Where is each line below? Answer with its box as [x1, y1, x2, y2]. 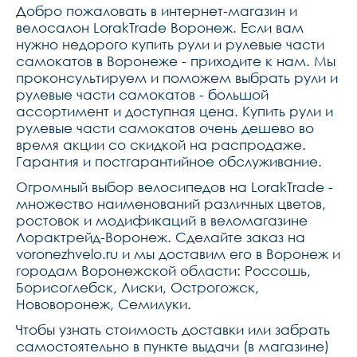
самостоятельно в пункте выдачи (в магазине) [16, 338, 329, 355]
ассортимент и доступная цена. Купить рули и [16, 103, 333, 120]
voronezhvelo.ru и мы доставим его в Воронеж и [16, 245, 340, 262]
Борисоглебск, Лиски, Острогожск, [16, 279, 259, 296]
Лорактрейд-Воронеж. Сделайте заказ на [16, 229, 305, 245]
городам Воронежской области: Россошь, [16, 262, 311, 279]
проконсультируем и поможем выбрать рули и [16, 69, 338, 86]
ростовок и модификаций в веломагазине [16, 212, 308, 229]
